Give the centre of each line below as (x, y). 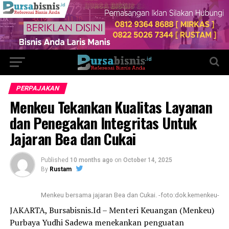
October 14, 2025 (147, 160)
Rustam (60, 169)
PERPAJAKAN (38, 88)
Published (54, 160)
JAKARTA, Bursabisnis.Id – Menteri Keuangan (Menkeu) (112, 210)
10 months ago (91, 160)
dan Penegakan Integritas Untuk (103, 123)
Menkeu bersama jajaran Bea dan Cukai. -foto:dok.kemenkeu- (130, 195)
